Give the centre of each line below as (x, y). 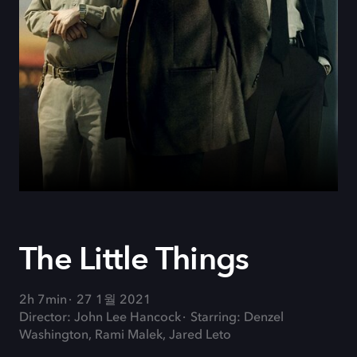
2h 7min (43, 300)
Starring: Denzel (237, 318)
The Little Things (134, 259)
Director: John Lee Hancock (100, 318)
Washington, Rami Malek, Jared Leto (125, 335)
